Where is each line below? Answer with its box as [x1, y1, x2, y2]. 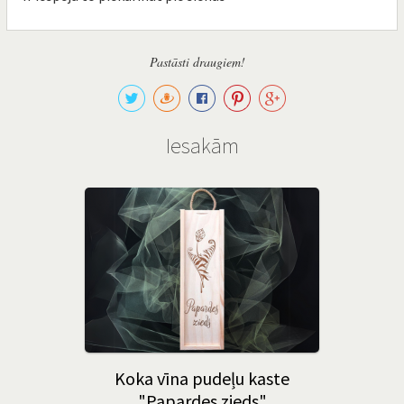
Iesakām [165, 132, 239, 160]
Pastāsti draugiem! [150, 53, 245, 70]
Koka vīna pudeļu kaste [115, 367, 289, 390]
